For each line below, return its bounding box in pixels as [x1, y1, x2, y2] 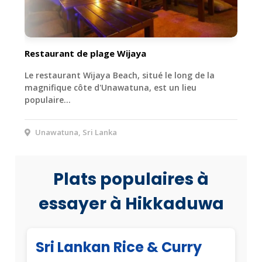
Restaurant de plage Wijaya [25, 47, 146, 59]
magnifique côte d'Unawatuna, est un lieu [25, 81, 196, 93]
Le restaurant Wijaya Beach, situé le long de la [25, 69, 215, 81]
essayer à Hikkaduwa [38, 192, 224, 215]
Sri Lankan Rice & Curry [36, 237, 202, 257]
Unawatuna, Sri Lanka [33, 126, 117, 137]
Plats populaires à [53, 167, 209, 191]
